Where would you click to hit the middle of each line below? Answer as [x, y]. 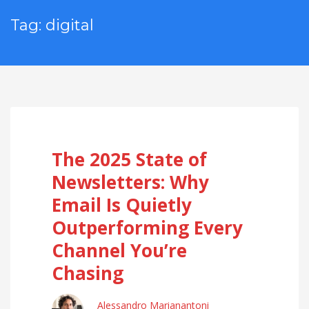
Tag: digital [52, 25]
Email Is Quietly [122, 205]
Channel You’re [119, 250]
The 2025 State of [129, 159]
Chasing [88, 273]
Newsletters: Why [130, 182]
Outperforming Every [147, 228]
